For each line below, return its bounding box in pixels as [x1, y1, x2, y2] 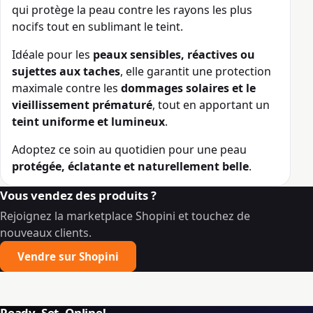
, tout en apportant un [152, 97, 270, 113]
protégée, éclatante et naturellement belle [12, 159, 249, 175]
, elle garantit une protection [120, 64, 271, 80]
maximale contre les [12, 80, 121, 96]
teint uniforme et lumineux [12, 114, 165, 130]
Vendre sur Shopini [17, 249, 119, 264]
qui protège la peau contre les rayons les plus [12, 2, 252, 18]
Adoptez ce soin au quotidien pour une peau [12, 142, 247, 158]
